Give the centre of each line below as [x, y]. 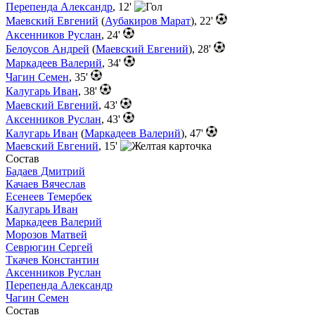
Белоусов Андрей [47, 49]
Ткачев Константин [52, 260]
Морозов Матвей [46, 234]
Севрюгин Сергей [49, 247]
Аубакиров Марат [148, 21]
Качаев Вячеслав [46, 184]
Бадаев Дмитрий [45, 171]
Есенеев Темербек [49, 197]
